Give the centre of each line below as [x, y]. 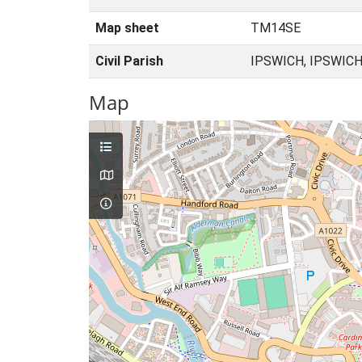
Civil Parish [129, 61]
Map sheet [127, 28]
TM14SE [276, 28]
